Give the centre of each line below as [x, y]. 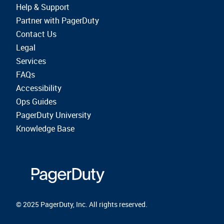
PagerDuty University [53, 115]
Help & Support [43, 7]
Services [31, 61]
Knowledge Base [45, 128]
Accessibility [39, 88]
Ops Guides [36, 101]
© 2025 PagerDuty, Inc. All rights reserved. [82, 204]
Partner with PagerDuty [57, 20]
